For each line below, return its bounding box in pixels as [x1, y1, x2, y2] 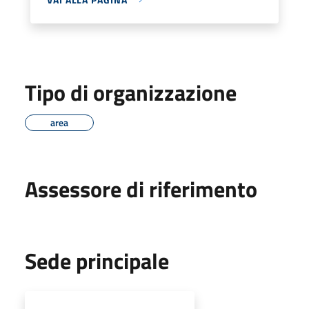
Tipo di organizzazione [25, 75, 237, 109]
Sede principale [25, 243, 169, 277]
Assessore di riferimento [25, 172, 257, 206]
